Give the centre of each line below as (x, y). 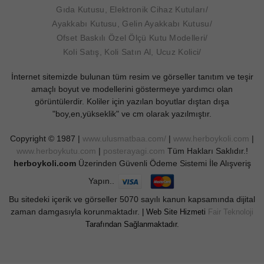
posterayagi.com (135, 151)
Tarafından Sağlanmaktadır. (132, 225)
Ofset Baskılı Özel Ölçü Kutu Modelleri (131, 38)
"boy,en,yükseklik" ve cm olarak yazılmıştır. (132, 114)
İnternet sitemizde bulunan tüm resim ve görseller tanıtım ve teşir (132, 77)
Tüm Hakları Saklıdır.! (207, 151)
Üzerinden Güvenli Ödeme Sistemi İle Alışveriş (163, 164)
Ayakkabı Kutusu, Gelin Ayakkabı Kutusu (131, 24)
